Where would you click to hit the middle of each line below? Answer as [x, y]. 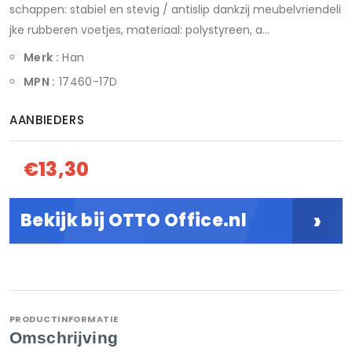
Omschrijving [64, 337]
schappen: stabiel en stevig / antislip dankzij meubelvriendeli [175, 9]
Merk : [41, 57]
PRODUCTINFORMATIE [64, 319]
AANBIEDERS [47, 120]
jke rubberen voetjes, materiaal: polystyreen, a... [139, 30]
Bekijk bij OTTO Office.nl [134, 220]
